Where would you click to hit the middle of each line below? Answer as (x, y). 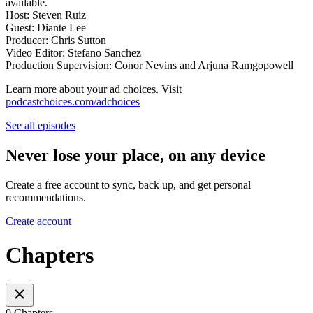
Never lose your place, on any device (136, 155)
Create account (38, 221)
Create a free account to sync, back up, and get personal (128, 184)
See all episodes (41, 126)
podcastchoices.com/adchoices (73, 102)
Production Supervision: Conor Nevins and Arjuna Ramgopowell (150, 66)
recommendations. (46, 197)
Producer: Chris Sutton (56, 41)
